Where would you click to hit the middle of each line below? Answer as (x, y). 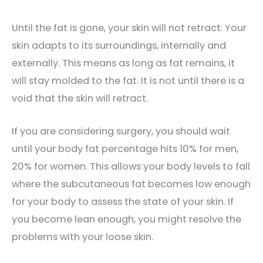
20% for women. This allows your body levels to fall (131, 166)
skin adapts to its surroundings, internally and (119, 45)
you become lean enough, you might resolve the (127, 219)
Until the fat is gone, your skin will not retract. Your (129, 28)
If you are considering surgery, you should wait (121, 131)
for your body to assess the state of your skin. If (123, 201)
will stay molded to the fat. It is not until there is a (128, 80)
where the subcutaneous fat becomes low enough (131, 184)
